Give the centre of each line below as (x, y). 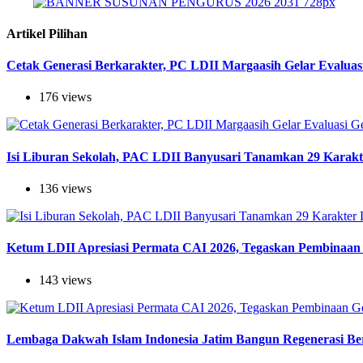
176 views (65, 97)
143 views (65, 280)
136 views (65, 189)
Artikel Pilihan (47, 33)
